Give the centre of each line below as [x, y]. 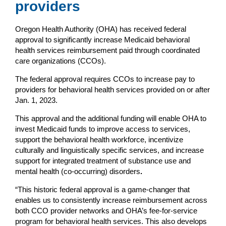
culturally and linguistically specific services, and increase [109, 150]
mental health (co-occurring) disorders [78, 171]
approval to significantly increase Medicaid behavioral [102, 39]
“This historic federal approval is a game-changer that [102, 189]
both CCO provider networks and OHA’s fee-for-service [106, 210]
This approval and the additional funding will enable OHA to [111, 118]
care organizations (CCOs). [61, 61]
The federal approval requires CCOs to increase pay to [105, 79]
